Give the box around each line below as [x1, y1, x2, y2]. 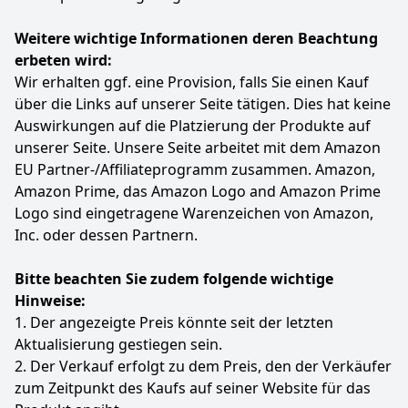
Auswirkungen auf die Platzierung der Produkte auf [15, 116, 371, 136]
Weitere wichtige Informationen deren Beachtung [15, 28, 378, 48]
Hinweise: [15, 291, 89, 311]
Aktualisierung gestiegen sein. [15, 334, 226, 354]
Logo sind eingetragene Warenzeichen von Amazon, [15, 203, 373, 223]
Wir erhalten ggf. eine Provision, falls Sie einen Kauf [15, 72, 369, 92]
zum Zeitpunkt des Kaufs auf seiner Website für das [15, 378, 371, 398]
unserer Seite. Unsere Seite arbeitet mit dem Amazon [15, 138, 381, 158]
